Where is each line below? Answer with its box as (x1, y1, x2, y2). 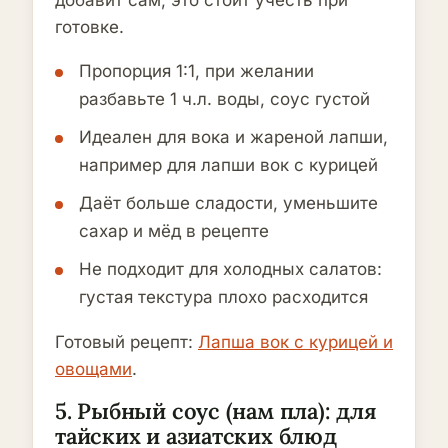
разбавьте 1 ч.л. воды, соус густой (79, 89, 370, 109)
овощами (55, 359, 132, 379)
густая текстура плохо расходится (79, 287, 368, 307)
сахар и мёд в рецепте (79, 221, 269, 241)
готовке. (55, 17, 124, 37)
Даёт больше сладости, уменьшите (79, 193, 378, 213)
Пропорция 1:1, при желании (79, 61, 314, 81)
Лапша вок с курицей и (198, 332, 393, 352)
